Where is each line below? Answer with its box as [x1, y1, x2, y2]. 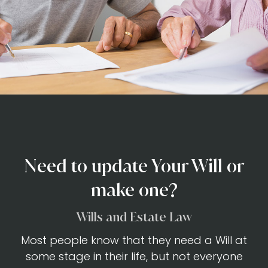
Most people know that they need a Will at [21, 233, 247, 248]
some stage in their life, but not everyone [25, 249, 243, 264]
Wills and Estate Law [76, 209, 192, 226]
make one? [90, 178, 178, 202]
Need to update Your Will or [24, 154, 244, 178]
